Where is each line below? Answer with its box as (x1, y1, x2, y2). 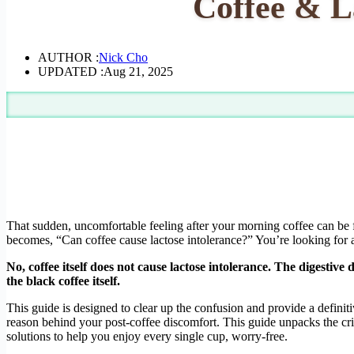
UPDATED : (38, 64, 104, 78)
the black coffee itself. (6, 273, 120, 288)
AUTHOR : (38, 50, 99, 64)
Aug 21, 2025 (104, 64, 173, 78)
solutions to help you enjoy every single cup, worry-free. (6, 329, 288, 343)
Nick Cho (99, 50, 148, 64)
